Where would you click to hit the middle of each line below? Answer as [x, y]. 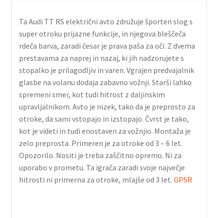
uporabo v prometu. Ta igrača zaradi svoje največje [102, 168]
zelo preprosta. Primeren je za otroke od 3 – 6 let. [100, 143]
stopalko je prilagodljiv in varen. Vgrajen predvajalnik [106, 70]
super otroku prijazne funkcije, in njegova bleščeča [102, 34]
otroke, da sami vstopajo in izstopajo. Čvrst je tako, [104, 119]
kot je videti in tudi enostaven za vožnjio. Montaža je [105, 131]
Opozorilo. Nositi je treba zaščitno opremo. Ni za [100, 155]
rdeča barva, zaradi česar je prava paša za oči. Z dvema [107, 46]
